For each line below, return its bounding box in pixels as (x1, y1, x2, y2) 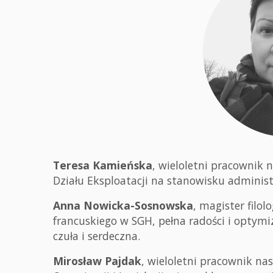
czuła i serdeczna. (53, 229, 140, 243)
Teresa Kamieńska (53, 158, 152, 172)
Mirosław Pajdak (53, 253, 141, 268)
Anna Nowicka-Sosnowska (53, 198, 193, 213)
